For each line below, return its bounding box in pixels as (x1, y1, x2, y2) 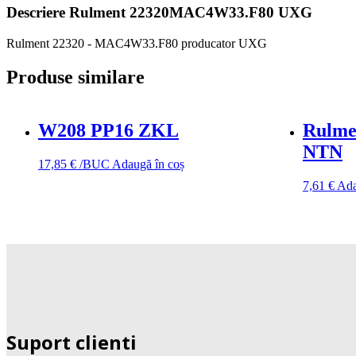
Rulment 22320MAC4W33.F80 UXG (69, 4, 312, 21)
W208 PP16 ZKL (38, 119, 179, 141)
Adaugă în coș (112, 157, 184, 171)
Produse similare (6, 66, 145, 87)
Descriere (6, 4, 69, 21)
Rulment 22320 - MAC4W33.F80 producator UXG (6, 37, 267, 51)
